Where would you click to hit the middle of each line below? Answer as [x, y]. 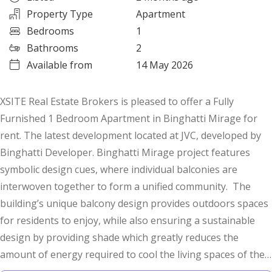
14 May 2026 [165, 65]
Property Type [60, 14]
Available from [59, 65]
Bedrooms [50, 31]
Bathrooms [53, 48]
